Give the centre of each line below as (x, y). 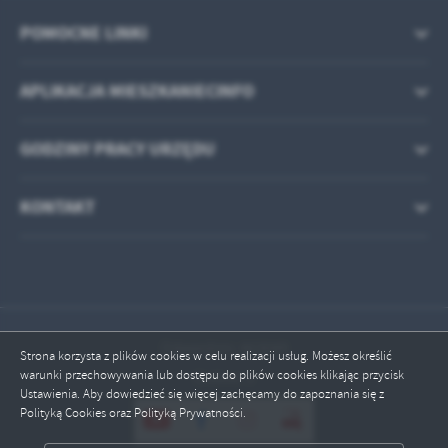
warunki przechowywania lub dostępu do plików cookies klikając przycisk (212, 374)
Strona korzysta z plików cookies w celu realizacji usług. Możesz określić (206, 355)
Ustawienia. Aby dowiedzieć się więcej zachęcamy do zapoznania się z (202, 393)
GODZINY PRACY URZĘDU (117, 149)
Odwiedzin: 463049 (224, 348)
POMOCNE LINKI (83, 33)
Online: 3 (224, 378)
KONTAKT (57, 207)
